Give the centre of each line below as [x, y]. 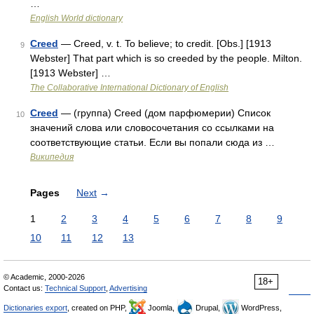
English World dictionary [76, 18]
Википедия [52, 157]
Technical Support [75, 288]
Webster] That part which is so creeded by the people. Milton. [166, 58]
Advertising [128, 288]
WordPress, [260, 308]
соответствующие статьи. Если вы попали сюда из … [152, 142]
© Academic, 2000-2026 [44, 277]
